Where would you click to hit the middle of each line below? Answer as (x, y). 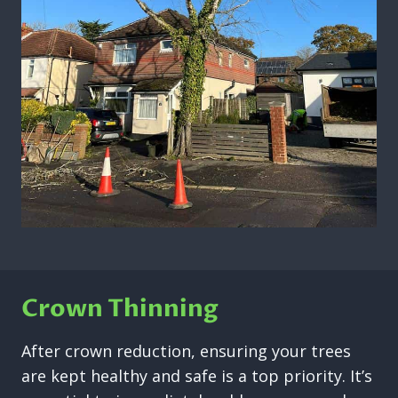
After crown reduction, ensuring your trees (186, 351)
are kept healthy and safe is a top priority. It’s (197, 376)
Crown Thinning (120, 308)
